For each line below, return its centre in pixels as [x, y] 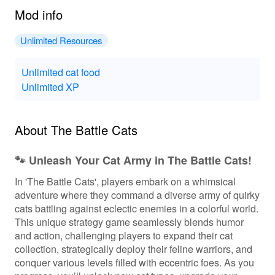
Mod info [38, 14]
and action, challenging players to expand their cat [123, 235]
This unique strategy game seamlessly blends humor [129, 221]
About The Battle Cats [76, 130]
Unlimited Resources [61, 41]
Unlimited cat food [60, 72]
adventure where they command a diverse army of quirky [137, 194]
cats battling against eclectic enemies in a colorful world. [136, 208]
